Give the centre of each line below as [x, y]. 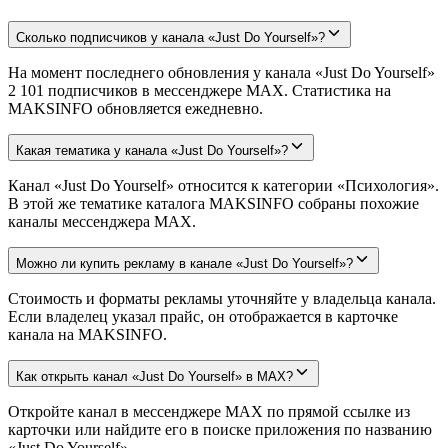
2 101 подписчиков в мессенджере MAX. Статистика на [199, 90]
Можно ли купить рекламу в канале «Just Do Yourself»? [184, 263]
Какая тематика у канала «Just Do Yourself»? [152, 150]
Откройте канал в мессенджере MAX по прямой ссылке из [209, 411]
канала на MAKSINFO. [87, 334]
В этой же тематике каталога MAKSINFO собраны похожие [213, 203]
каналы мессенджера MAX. [102, 221]
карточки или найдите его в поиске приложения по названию [220, 429]
